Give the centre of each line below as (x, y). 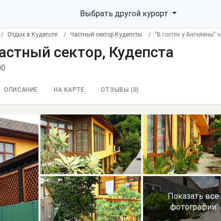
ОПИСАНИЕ (21, 90)
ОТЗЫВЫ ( (117, 90)
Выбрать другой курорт (125, 14)
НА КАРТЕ (69, 90)
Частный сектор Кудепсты (106, 35)
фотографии (193, 207)
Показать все (193, 196)
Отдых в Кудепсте (32, 35)
